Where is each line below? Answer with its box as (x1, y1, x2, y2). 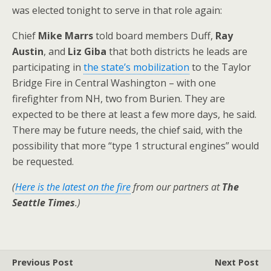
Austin (12, 45, 44, 58)
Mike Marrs (38, 29, 93, 42)
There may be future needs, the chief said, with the (12, 123, 243, 137)
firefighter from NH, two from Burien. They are (12, 92, 225, 105)
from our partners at (131, 180, 222, 194)
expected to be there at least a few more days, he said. (12, 108, 256, 121)
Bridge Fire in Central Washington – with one (12, 76, 216, 90)
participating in (12, 60, 83, 74)
